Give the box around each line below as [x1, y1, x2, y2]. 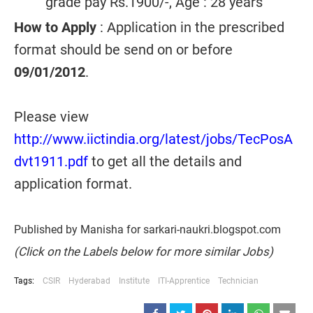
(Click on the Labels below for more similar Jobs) [14, 245, 273, 259]
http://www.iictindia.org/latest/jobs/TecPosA [14, 131, 293, 147]
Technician [218, 276, 259, 286]
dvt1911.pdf [14, 153, 88, 170]
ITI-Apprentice [158, 276, 210, 286]
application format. [14, 175, 132, 192]
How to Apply [14, 19, 96, 36]
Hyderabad [68, 276, 110, 286]
